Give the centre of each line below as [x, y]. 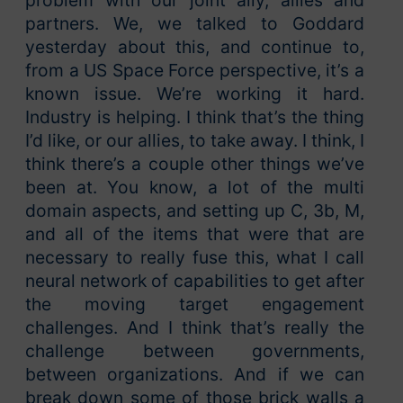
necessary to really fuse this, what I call [195, 258]
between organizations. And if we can [195, 375]
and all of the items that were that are [195, 234]
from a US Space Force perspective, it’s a [195, 71]
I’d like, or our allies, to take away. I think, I [195, 141]
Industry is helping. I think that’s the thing [195, 117]
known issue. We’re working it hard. [195, 94]
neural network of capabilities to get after [195, 281]
